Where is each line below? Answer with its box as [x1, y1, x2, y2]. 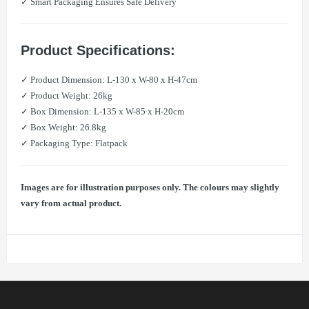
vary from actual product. [21, 197, 121, 208]
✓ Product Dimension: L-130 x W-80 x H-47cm [21, 74, 197, 85]
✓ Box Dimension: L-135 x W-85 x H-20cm [21, 106, 184, 117]
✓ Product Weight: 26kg [21, 90, 112, 101]
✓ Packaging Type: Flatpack [21, 137, 128, 148]
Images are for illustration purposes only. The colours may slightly [21, 181, 279, 192]
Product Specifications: [21, 42, 175, 58]
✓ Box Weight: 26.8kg [21, 121, 106, 132]
